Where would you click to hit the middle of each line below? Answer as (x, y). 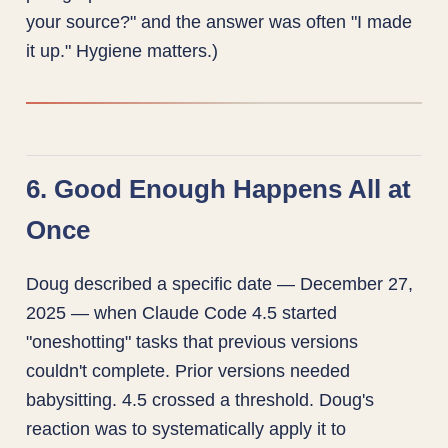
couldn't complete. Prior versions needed (188, 371)
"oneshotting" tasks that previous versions (192, 342)
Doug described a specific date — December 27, (220, 284)
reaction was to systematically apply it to (186, 429)
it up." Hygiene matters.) (122, 50)
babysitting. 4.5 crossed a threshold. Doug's (200, 400)
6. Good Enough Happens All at (219, 189)
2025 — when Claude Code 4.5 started (182, 313)
